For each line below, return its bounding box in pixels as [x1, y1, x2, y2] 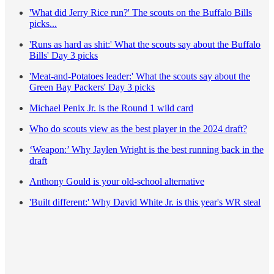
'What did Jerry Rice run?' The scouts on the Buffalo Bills [29, 7, 252, 18]
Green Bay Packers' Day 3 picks [29, 82, 155, 93]
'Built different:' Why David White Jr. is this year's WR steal [29, 197, 261, 208]
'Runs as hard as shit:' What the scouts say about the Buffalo [29, 39, 261, 50]
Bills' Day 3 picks [29, 50, 98, 61]
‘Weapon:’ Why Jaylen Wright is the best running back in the [29, 144, 264, 155]
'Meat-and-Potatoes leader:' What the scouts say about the [29, 71, 250, 82]
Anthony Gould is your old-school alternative [29, 176, 204, 187]
